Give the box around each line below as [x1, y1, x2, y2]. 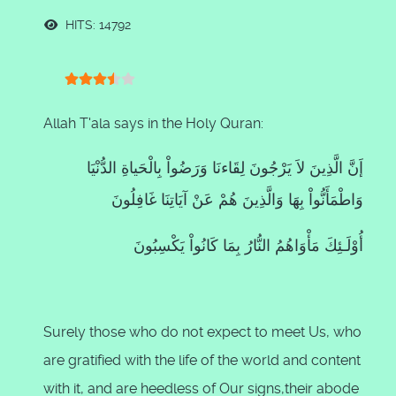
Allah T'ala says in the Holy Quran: [43, 115, 263, 132]
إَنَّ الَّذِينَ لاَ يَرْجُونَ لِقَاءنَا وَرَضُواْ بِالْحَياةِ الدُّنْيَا [87, 158, 363, 177]
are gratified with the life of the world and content [43, 352, 361, 369]
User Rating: [42, 86, 124, 103]
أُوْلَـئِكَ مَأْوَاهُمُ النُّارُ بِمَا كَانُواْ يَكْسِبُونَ [133, 236, 363, 255]
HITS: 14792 [62, 18, 131, 32]
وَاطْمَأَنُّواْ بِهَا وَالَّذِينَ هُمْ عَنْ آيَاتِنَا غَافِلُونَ [111, 190, 363, 209]
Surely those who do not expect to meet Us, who [43, 324, 362, 340]
